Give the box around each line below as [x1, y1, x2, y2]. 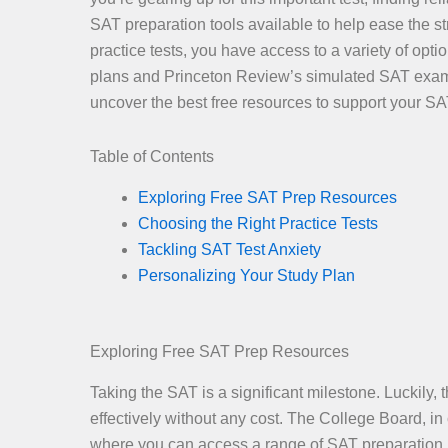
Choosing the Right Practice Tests [138, 214, 378, 232]
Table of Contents [90, 148, 214, 165]
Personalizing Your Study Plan [138, 266, 355, 284]
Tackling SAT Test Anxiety [138, 240, 321, 258]
